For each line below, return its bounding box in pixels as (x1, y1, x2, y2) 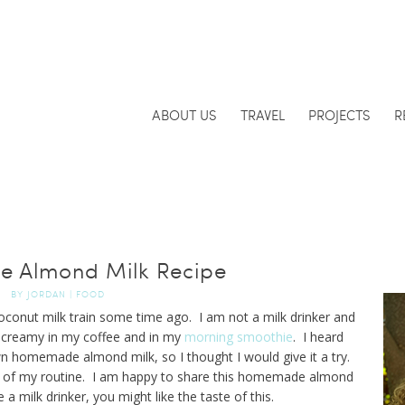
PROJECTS (307, 106, 371, 124)
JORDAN (27, 287, 66, 300)
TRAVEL (240, 106, 285, 124)
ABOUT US (151, 106, 217, 124)
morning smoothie (184, 328, 293, 345)
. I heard (293, 328, 344, 345)
